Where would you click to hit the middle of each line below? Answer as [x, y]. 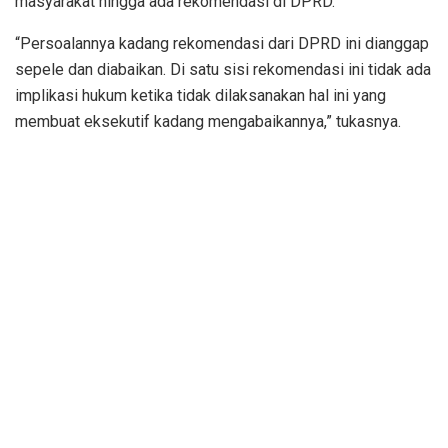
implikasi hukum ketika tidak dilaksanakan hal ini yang [200, 95]
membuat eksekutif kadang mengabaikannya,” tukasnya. [208, 121]
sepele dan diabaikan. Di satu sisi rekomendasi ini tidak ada [223, 69]
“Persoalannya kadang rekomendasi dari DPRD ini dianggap [222, 43]
